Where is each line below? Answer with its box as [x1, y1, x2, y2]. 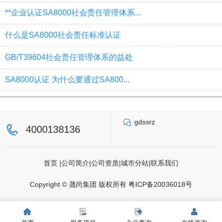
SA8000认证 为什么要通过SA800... [5, 75, 129, 84]
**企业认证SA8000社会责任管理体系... [5, 8, 141, 17]
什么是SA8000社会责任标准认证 [5, 30, 121, 39]
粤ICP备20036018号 [128, 180, 192, 189]
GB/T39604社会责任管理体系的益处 [5, 53, 133, 61]
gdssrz [134, 117, 155, 126]
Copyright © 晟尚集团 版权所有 [30, 180, 128, 189]
